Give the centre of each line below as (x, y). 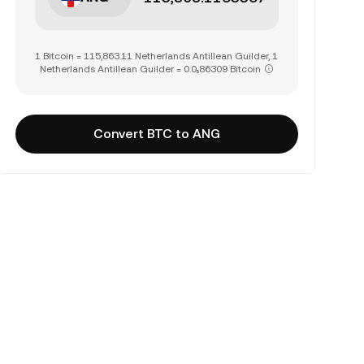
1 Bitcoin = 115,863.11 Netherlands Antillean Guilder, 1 (157, 56)
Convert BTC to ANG (156, 134)
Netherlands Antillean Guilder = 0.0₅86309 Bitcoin (150, 69)
